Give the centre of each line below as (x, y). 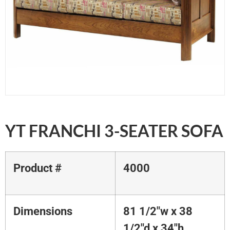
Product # (37, 168)
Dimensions (43, 212)
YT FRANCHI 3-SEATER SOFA (114, 131)
